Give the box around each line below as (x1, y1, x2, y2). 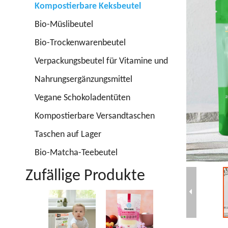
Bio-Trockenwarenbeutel (35, 38, 126, 48)
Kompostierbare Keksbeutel (35, 1, 141, 11)
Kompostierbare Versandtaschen (35, 111, 155, 121)
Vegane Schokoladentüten (35, 93, 130, 103)
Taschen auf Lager (35, 129, 101, 139)
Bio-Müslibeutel (35, 19, 93, 30)
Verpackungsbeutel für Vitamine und (35, 56, 168, 66)
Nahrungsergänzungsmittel (35, 74, 132, 84)
